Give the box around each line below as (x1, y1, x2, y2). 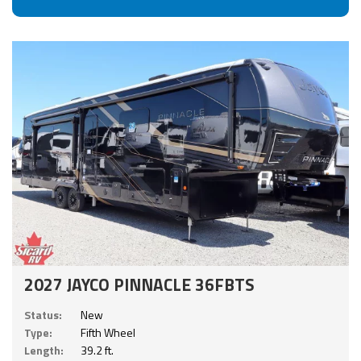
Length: (24, 342, 64, 359)
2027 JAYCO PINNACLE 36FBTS (24, 272, 255, 298)
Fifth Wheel (81, 324, 135, 342)
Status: (24, 306, 62, 324)
